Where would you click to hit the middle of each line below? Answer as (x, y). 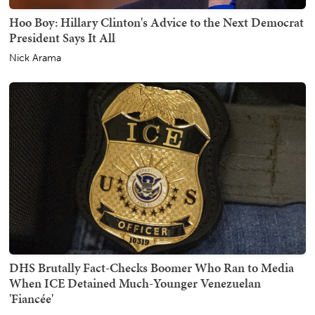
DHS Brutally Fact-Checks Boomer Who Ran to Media (152, 267)
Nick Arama (35, 58)
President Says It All (62, 37)
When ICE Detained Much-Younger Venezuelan (135, 283)
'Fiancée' (31, 298)
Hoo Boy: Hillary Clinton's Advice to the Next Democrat (156, 22)
